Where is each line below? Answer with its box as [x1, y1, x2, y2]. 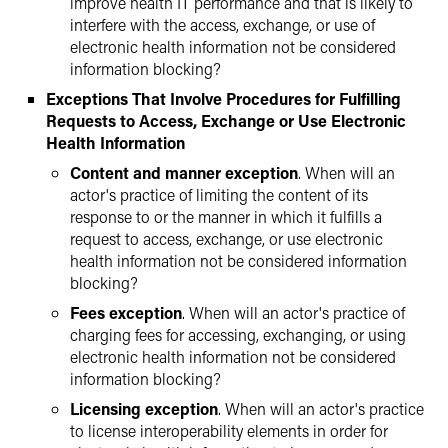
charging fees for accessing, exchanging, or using [70, 324, 406, 345]
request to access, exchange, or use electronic [70, 228, 383, 249]
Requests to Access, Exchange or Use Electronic [46, 110, 406, 131]
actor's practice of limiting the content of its [70, 184, 368, 205]
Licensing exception [70, 398, 218, 419]
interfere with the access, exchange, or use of [70, 14, 375, 35]
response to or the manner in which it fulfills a [70, 206, 382, 227]
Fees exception [70, 302, 182, 323]
